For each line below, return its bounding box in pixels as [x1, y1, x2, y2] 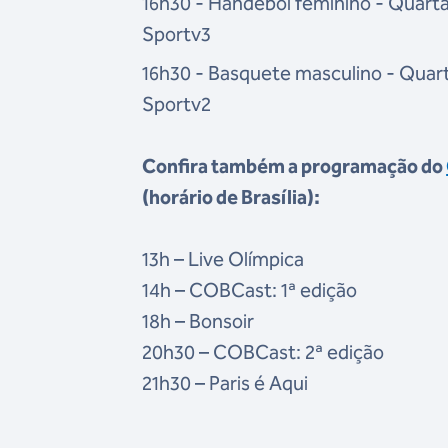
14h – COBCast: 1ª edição [142, 278, 358, 303]
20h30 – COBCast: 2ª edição [142, 340, 385, 365]
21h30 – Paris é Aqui [142, 371, 309, 396]
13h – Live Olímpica [142, 247, 305, 272]
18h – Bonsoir [142, 309, 255, 334]
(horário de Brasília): [142, 185, 321, 210]
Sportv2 [142, 92, 212, 117]
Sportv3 [142, 22, 212, 47]
